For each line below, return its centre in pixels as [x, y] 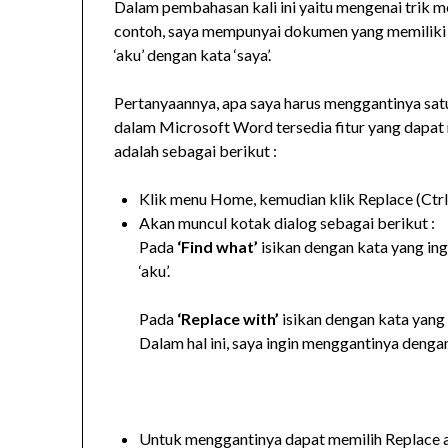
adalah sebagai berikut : [196, 151]
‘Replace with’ [228, 319]
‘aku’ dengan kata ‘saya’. [193, 55]
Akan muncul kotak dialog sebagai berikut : [287, 223]
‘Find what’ [218, 247]
